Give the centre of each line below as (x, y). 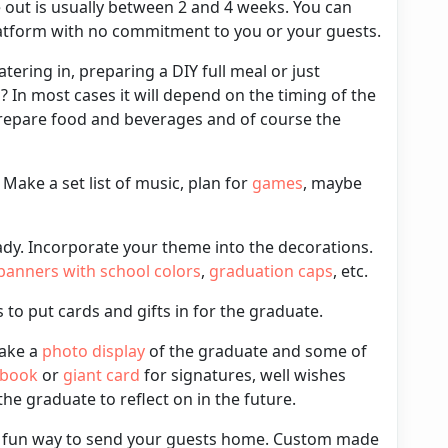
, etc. (352, 270)
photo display (93, 350)
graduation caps (271, 270)
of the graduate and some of (256, 350)
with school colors (130, 270)
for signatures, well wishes (243, 374)
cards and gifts (114, 310)
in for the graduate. (247, 310)
